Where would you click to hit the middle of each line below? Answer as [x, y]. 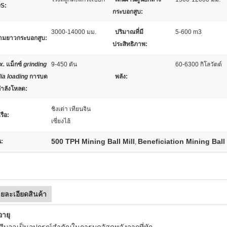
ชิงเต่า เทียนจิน [71, 109]
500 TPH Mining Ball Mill [93, 141]
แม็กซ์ [14, 64]
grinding [35, 64]
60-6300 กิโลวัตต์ [199, 64]
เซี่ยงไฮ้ [61, 121]
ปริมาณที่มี [129, 32]
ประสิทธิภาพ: [130, 44]
